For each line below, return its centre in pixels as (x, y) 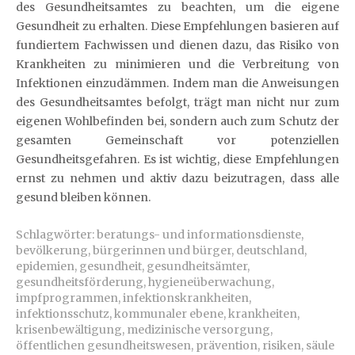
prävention (227, 345)
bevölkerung (52, 250)
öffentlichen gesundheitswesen (103, 345)
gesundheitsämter (197, 266)
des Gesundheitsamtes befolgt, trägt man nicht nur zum (177, 102)
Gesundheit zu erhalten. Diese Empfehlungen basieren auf (177, 26)
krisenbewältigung (69, 329)
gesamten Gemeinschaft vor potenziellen (177, 140)
